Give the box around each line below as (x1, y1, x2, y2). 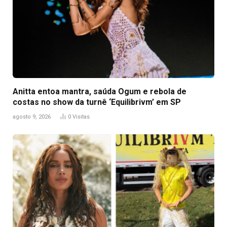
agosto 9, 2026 (13, 113, 51, 121)
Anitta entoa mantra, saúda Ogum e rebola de (13, 87, 186, 97)
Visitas (72, 113, 90, 121)
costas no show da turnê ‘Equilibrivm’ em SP (13, 97, 181, 107)
